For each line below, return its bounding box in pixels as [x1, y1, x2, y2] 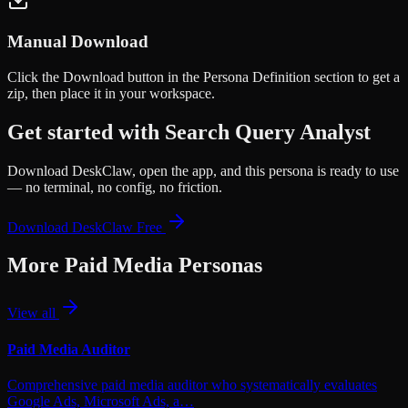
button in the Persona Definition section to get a [124, 68, 400, 85]
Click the [7, 68, 63, 85]
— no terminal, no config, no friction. [7, 178, 222, 195]
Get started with [7, 119, 165, 144]
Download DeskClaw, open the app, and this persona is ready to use [7, 162, 399, 178]
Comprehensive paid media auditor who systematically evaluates [7, 376, 377, 393]
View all [7, 305, 59, 321]
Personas [173, 253, 262, 278]
